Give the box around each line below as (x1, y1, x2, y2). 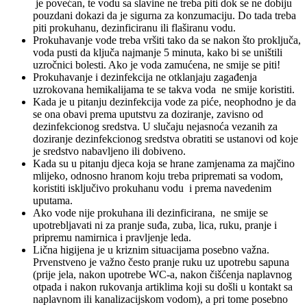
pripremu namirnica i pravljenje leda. (33, 231, 191, 243)
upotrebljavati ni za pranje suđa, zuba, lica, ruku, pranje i (33, 219, 277, 231)
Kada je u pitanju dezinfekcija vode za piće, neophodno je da (33, 95, 296, 108)
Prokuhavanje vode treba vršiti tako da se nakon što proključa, (33, 34, 301, 46)
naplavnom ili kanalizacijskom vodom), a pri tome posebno (33, 293, 288, 305)
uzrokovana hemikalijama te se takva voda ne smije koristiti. (33, 83, 295, 95)
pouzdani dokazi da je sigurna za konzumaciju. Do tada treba (33, 9, 296, 21)
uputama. (33, 194, 73, 206)
